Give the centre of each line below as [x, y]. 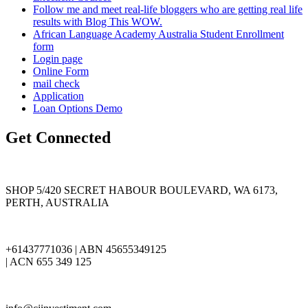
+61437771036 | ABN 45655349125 [86, 249]
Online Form [61, 71]
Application [58, 96]
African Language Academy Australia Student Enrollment [158, 34]
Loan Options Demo [78, 109]
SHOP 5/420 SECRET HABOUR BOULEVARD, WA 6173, [142, 190]
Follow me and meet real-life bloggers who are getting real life [168, 10]
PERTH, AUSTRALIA [57, 202]
